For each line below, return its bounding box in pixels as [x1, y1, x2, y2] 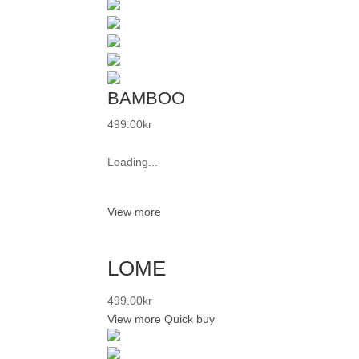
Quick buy [164, 312, 216, 325]
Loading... [107, 155, 159, 168]
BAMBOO [107, 87, 186, 108]
